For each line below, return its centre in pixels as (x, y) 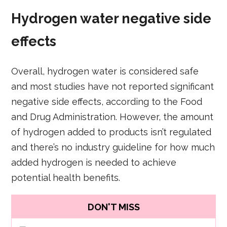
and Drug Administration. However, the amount (112, 117)
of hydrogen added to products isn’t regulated (111, 132)
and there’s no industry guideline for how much (113, 147)
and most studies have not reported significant (113, 87)
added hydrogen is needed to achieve (94, 163)
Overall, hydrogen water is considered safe (105, 71)
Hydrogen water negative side (111, 18)
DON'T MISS (113, 207)
